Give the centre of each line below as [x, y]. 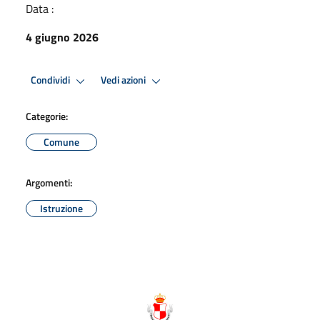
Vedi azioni [124, 80]
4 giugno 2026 [62, 37]
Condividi [51, 80]
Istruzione [61, 208]
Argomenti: [49, 182]
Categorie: [47, 116]
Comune [61, 141]
